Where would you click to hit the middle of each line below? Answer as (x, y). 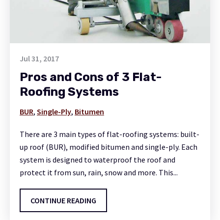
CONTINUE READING (63, 200)
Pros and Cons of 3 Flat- (91, 77)
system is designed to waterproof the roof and (97, 159)
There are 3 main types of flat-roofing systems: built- (110, 134)
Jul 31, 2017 (39, 58)
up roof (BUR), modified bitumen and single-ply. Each (109, 147)
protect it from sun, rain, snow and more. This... (99, 172)
